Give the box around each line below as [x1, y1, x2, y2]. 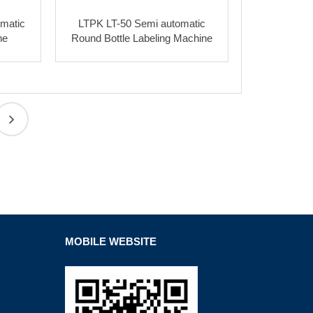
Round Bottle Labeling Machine [71, 31, 213, 44]
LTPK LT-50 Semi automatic [78, 17, 206, 29]
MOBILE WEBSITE [64, 235, 156, 247]
